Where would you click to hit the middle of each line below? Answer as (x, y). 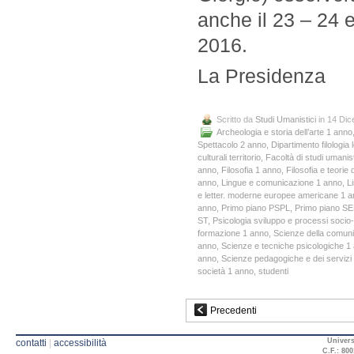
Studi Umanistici (286, 119)
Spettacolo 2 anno (232, 145)
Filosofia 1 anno (251, 170)
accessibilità (80, 343)
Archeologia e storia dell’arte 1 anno (284, 132)
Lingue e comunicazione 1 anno (282, 183)
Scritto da (236, 119)
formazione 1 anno (233, 233)
